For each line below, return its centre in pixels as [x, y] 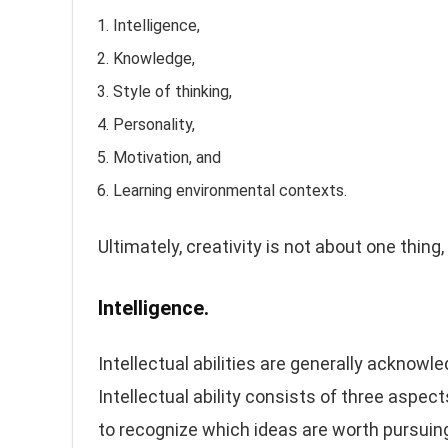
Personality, [154, 124]
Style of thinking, [172, 91]
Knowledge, [154, 58]
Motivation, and [167, 157]
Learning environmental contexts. [230, 190]
